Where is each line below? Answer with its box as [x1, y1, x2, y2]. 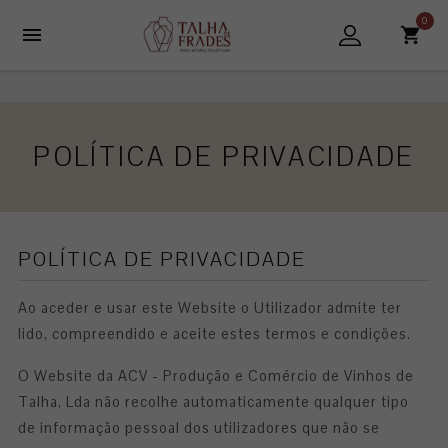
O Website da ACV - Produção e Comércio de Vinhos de [18, 367, 414, 385]
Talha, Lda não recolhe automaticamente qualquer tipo [18, 393, 409, 411]
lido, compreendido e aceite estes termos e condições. [18, 325, 411, 343]
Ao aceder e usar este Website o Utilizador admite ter [18, 299, 402, 317]
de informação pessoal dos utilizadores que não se [18, 419, 380, 437]
